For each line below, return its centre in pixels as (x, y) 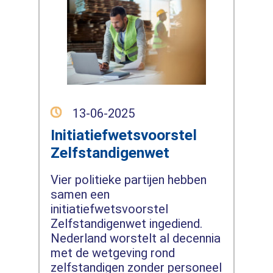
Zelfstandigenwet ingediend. (126, 223)
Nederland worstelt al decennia (135, 238)
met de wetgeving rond (112, 253)
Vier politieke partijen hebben (128, 179)
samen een (80, 194)
